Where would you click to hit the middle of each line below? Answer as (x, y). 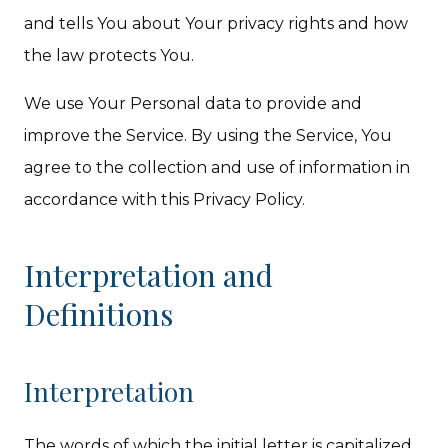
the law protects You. (109, 55)
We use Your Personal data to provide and (193, 103)
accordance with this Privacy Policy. (165, 199)
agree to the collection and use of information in (217, 167)
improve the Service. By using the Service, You (208, 135)
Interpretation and (149, 275)
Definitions (99, 314)
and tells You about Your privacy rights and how (216, 23)
